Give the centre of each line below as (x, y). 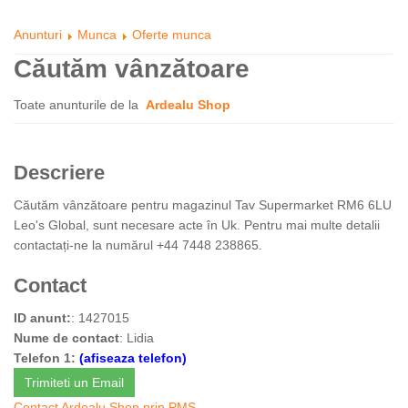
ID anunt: (42, 318)
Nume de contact (66, 338)
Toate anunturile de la (80, 105)
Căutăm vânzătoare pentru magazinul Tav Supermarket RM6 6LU (203, 205)
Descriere (59, 173)
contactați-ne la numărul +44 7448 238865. (138, 245)
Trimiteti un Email (74, 382)
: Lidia (137, 338)
